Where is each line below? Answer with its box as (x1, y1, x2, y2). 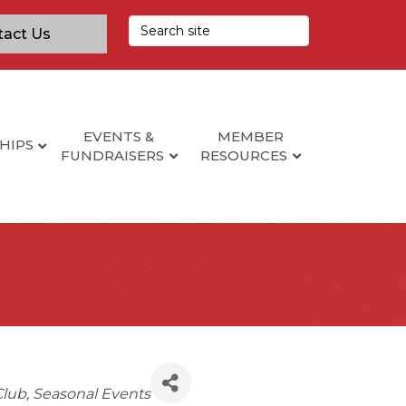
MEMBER (217, 127, 284, 145)
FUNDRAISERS (61, 146, 165, 164)
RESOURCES (200, 146, 288, 164)
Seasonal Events (32, 385, 150, 402)
